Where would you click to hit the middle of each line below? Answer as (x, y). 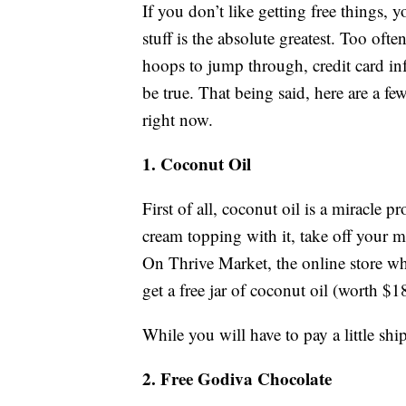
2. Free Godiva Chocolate (237, 379)
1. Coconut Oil (197, 164)
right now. (178, 120)
